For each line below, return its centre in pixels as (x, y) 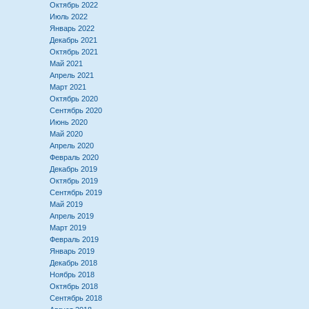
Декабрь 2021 (73, 40)
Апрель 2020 (72, 146)
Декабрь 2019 (73, 169)
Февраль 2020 (74, 157)
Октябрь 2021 (74, 52)
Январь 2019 (72, 251)
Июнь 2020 (69, 122)
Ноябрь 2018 (72, 275)
